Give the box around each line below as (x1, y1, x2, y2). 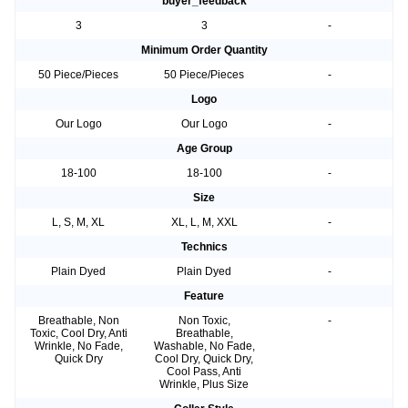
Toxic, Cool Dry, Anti (29, 327, 127, 341)
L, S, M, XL (52, 216, 105, 229)
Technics (180, 240, 228, 254)
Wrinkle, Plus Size (159, 378, 249, 392)
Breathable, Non (37, 314, 119, 328)
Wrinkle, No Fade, (34, 340, 123, 353)
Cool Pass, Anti (167, 365, 241, 379)
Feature (184, 290, 224, 303)
